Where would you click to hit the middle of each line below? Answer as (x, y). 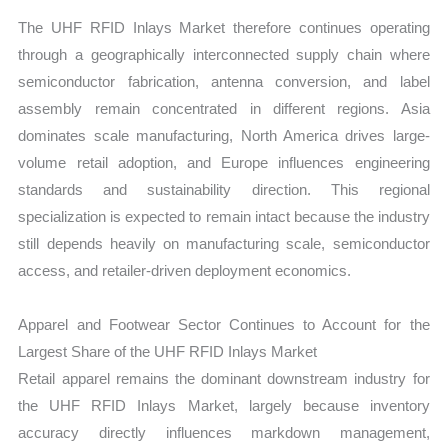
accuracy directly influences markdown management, (224, 432)
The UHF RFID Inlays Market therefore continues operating (224, 28)
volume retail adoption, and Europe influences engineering (224, 163)
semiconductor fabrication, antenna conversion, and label (224, 82)
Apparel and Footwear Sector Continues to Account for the (224, 324)
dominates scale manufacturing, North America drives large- (224, 136)
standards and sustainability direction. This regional (224, 190)
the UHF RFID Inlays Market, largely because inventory (224, 405)
